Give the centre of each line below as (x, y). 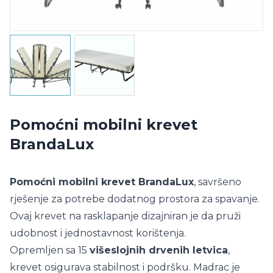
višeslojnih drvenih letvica (159, 250)
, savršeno (218, 182)
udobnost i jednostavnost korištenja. (98, 233)
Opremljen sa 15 (50, 250)
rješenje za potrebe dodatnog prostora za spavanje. (135, 199)
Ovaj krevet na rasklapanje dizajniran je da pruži (125, 216)
